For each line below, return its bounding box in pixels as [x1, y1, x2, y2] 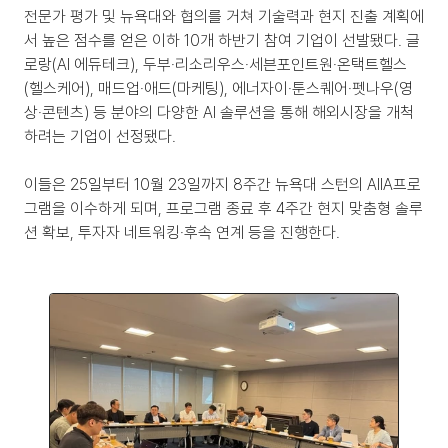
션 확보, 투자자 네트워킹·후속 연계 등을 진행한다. [24, 223, 340, 242]
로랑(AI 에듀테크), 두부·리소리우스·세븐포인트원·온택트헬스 [24, 55, 407, 74]
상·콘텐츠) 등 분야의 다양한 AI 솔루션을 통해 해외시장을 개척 [24, 103, 414, 122]
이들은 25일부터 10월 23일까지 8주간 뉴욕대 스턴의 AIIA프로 [24, 175, 421, 194]
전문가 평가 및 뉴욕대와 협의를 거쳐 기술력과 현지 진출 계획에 [24, 7, 424, 26]
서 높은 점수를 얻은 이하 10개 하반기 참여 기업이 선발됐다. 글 [24, 31, 420, 50]
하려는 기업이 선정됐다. [24, 127, 176, 146]
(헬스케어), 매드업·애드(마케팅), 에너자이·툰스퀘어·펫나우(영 [24, 79, 413, 98]
